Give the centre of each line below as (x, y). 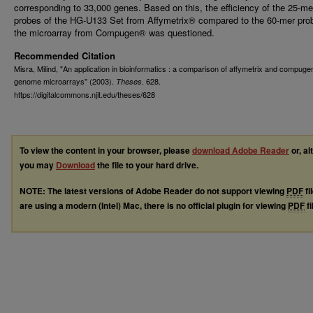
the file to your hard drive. (147, 165)
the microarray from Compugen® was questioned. (114, 32)
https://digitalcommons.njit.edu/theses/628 (85, 94)
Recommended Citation (65, 56)
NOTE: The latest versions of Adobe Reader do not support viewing (153, 190)
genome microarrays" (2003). (65, 81)
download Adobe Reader (241, 150)
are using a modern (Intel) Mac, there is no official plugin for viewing (154, 205)
